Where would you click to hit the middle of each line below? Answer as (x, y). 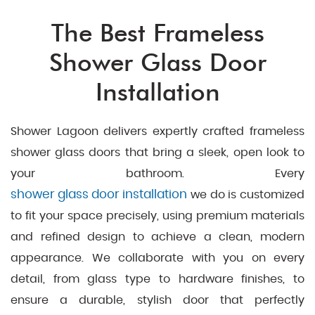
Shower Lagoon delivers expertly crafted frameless (157, 131)
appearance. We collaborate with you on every (157, 258)
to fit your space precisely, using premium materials (157, 216)
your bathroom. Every (157, 174)
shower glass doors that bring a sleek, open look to (157, 153)
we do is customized (246, 195)
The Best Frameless (157, 33)
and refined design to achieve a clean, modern (157, 237)
